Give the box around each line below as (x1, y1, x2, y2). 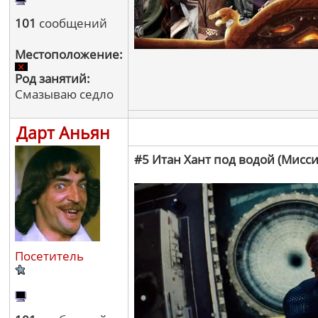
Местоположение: (15, 46, 123, 62)
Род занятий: (15, 70, 90, 87)
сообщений (36, 15, 107, 31)
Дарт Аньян (16, 121, 110, 144)
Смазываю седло (15, 86, 114, 102)
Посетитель (15, 248, 84, 264)
